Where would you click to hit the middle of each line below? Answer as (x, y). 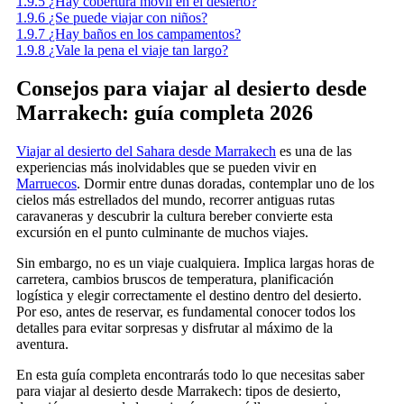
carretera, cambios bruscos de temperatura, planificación (175, 280)
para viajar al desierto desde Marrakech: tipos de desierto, (179, 391)
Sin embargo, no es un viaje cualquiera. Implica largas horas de (195, 263)
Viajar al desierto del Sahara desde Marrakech (146, 151)
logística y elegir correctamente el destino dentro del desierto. (189, 296)
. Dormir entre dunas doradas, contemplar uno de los (225, 184)
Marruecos (46, 184)
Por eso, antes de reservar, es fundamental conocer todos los (186, 312)
